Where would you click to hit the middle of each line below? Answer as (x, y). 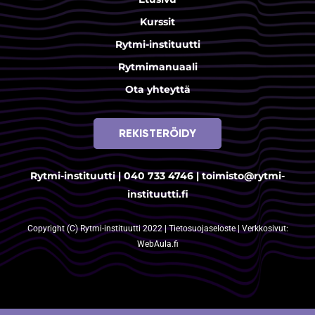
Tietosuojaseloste (203, 228)
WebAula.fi (157, 244)
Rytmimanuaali (157, 66)
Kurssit (157, 21)
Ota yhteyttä (157, 89)
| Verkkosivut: (263, 228)
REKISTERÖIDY (157, 133)
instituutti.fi (157, 194)
